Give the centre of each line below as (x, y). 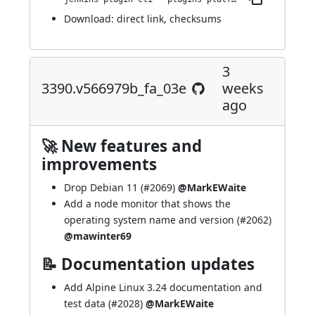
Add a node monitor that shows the (147, 204)
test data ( (88, 303)
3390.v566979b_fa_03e (114, 88)
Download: (90, 19)
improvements (99, 164)
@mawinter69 (98, 236)
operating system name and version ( (152, 220)
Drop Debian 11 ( (104, 187)
